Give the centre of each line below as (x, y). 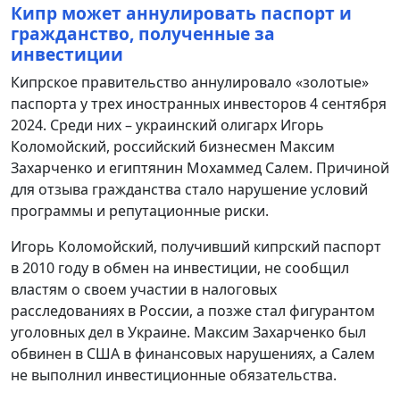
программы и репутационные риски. (140, 211)
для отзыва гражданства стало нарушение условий (189, 190)
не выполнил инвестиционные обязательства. (174, 375)
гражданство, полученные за (143, 34)
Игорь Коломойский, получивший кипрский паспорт (196, 247)
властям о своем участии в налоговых (144, 290)
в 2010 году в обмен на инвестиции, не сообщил (180, 268)
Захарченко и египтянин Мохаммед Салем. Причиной (200, 168)
